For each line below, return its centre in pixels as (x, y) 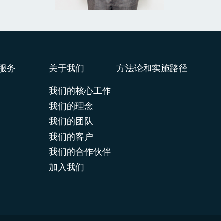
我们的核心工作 (80, 92)
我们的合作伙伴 (80, 153)
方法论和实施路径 (152, 68)
